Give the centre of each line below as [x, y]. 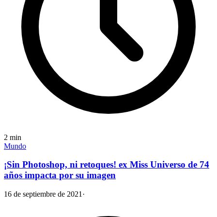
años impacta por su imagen [60, 175]
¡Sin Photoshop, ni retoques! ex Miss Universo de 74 [107, 165]
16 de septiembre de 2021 [43, 194]
